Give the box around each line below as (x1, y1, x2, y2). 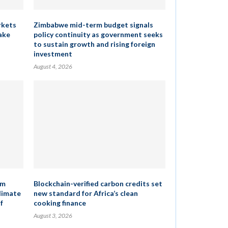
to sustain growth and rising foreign (33, 40, 155, 48)
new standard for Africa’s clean (33, 189, 138, 197)
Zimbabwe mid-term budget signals (33, 20, 153, 29)
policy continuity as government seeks (33, 30, 163, 39)
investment (33, 49, 72, 58)
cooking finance (33, 198, 86, 207)
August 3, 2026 (33, 212, 72, 219)
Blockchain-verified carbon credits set (33, 179, 162, 188)
